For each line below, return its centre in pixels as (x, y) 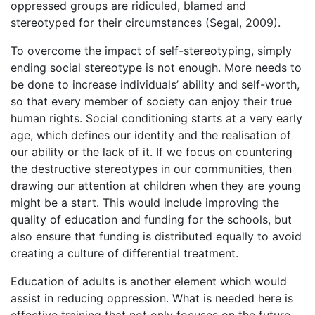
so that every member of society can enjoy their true (151, 101)
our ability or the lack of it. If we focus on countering (152, 152)
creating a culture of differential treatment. (124, 253)
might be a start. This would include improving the (145, 202)
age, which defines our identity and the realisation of (151, 135)
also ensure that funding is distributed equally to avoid (156, 236)
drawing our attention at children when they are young (156, 186)
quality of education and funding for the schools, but (151, 219)
